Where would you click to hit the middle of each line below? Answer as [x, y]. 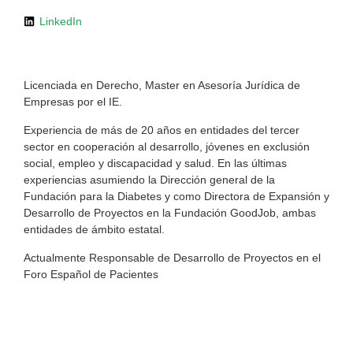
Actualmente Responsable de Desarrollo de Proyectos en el [172, 257]
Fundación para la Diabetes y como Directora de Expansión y [176, 196]
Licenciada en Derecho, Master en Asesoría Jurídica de [162, 85]
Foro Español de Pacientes [91, 274]
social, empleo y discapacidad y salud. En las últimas [155, 163]
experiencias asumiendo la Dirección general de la [149, 179]
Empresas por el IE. [73, 101]
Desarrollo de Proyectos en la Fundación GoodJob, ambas [170, 212]
